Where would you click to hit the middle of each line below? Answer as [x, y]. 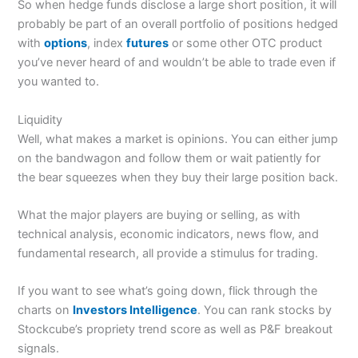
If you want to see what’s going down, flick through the [168, 291]
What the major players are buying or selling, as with [159, 215]
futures [148, 44]
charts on [46, 310]
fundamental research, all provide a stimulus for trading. [168, 254]
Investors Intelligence [135, 310]
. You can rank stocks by [265, 310]
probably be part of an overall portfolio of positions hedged [178, 24]
